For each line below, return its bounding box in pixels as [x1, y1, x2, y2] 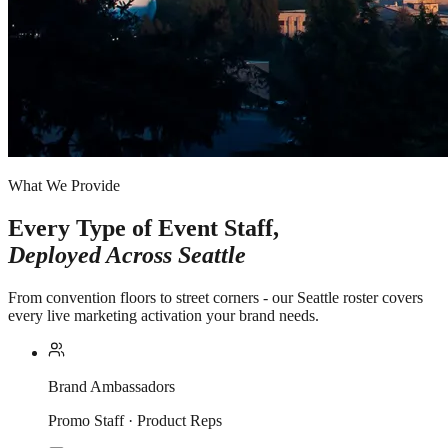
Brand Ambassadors [48, 377, 175, 395]
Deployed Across [8, 241, 178, 268]
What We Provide [8, 176, 120, 194]
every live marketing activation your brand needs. [8, 306, 319, 324]
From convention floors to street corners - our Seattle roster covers [8, 288, 423, 306]
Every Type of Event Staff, [8, 214, 279, 241]
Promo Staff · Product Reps [48, 411, 222, 429]
